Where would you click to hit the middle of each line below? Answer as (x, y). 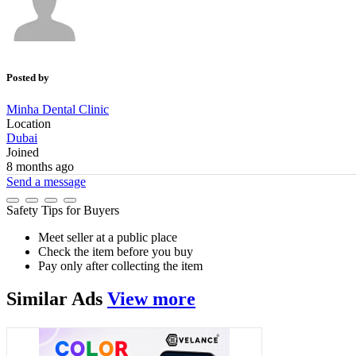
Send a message (46, 181)
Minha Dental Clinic (58, 109)
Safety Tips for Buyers (63, 210)
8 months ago (40, 166)
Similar (39, 299)
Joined (23, 152)
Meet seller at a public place (108, 237)
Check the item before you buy (116, 251)
